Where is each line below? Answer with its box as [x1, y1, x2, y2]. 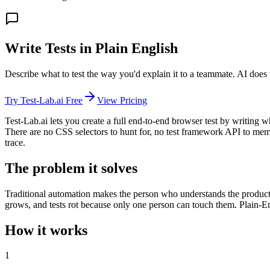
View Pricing [97, 95, 147, 105]
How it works [5, 222, 87, 238]
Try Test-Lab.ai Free [5, 95, 83, 105]
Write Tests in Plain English [5, 40, 178, 56]
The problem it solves [5, 160, 137, 176]
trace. [5, 137, 25, 148]
